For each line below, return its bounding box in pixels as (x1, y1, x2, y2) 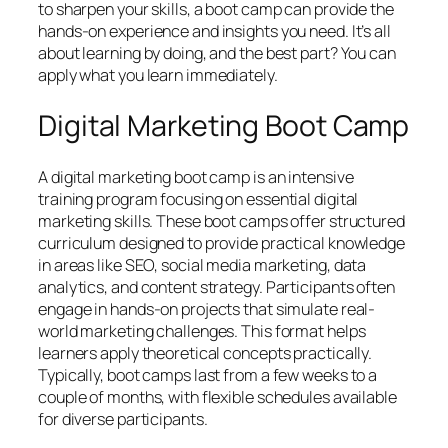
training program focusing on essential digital (38, 187, 359, 210)
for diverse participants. (38, 407, 208, 430)
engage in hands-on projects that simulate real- (38, 297, 376, 320)
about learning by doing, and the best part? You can (38, 42, 396, 65)
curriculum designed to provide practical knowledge (38, 231, 405, 254)
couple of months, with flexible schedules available (38, 385, 397, 408)
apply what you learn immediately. (38, 64, 278, 87)
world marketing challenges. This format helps (38, 319, 366, 342)
